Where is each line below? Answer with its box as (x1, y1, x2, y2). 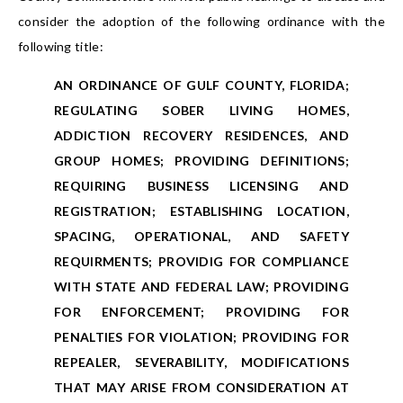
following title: (18, 39, 103, 55)
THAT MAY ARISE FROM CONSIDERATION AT (54, 380, 349, 396)
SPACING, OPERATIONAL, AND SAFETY (54, 228, 349, 245)
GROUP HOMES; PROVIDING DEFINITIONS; (54, 153, 349, 169)
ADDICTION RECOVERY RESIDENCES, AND (54, 128, 349, 144)
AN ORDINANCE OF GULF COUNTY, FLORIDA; (54, 77, 349, 94)
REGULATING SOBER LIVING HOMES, (54, 103, 349, 119)
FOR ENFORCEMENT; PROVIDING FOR (54, 304, 349, 320)
